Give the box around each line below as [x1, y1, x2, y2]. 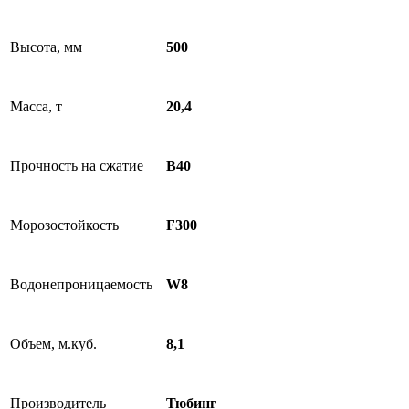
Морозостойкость [10, 217, 119, 233]
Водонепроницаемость [10, 277, 152, 292]
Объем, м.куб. [10, 336, 97, 351]
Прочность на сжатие [10, 158, 143, 173]
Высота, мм [10, 39, 82, 55]
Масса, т [10, 99, 62, 114]
